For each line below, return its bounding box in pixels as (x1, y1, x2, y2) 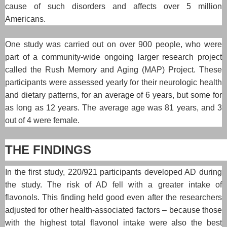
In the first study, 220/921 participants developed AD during (5, 167, 222, 176)
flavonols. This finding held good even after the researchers (5, 193, 222, 202)
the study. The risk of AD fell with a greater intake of (5, 180, 222, 189)
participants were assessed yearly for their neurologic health (5, 78, 222, 87)
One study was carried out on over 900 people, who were (5, 40, 222, 49)
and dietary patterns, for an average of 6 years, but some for (5, 90, 222, 99)
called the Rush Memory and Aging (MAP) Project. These (5, 65, 222, 74)
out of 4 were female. (5, 116, 80, 125)
